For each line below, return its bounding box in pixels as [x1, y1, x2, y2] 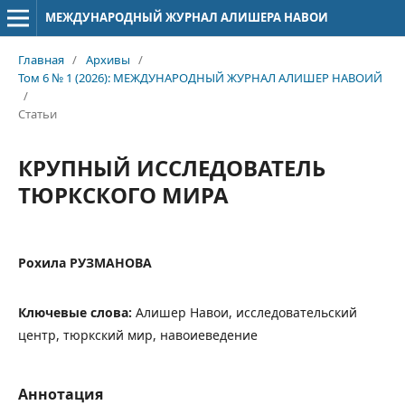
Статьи [17, 105, 57, 122]
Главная [17, 51, 64, 68]
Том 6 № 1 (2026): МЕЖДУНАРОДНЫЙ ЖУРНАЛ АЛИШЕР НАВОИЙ [17, 69, 382, 86]
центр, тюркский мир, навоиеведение [17, 325, 258, 344]
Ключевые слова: [17, 303, 136, 321]
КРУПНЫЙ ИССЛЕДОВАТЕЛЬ [17, 152, 325, 183]
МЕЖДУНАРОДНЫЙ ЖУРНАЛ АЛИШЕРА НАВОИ [44, 9, 328, 25]
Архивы [85, 51, 130, 68]
